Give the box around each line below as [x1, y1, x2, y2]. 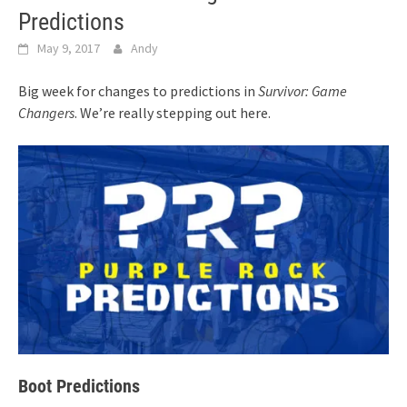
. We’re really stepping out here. [74, 104, 271, 122]
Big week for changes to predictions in [18, 82, 258, 100]
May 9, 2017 [37, 40, 100, 56]
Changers [18, 104, 74, 122]
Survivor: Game [258, 82, 347, 100]
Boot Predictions [18, 374, 140, 397]
